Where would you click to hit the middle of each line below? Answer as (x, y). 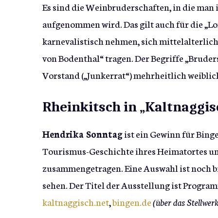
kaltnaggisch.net (76, 201)
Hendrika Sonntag (82, 133)
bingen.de (132, 201)
